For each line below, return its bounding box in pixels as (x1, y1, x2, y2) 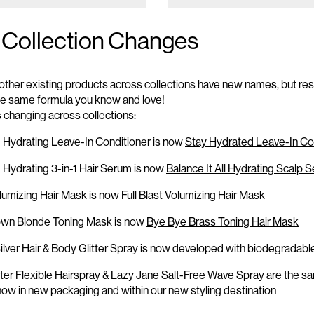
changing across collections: (1, 109, 136, 122)
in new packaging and (18, 284, 119, 297)
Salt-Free (159, 268, 205, 282)
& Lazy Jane (102, 268, 159, 282)
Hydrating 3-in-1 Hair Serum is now (3, 162, 166, 175)
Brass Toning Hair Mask (186, 215, 299, 228)
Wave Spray (207, 268, 266, 282)
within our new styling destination (119, 284, 276, 297)
